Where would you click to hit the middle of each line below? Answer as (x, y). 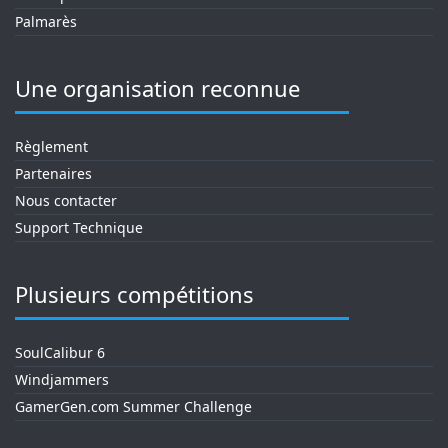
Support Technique (79, 227)
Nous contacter (66, 200)
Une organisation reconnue (157, 88)
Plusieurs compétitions (134, 294)
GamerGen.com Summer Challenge (133, 406)
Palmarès (46, 21)
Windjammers (62, 379)
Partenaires (53, 173)
